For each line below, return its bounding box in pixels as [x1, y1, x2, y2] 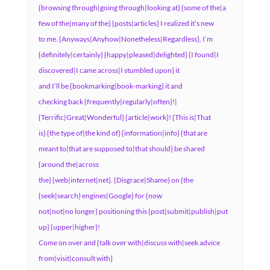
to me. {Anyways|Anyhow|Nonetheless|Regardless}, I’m [38, 34, 213, 43]
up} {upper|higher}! [38, 222, 100, 231]
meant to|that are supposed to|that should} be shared [38, 144, 205, 153]
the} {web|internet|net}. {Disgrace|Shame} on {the [38, 175, 193, 184]
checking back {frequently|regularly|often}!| [38, 97, 177, 106]
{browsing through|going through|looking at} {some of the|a [38, 3, 226, 12]
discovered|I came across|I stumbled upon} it [38, 66, 180, 75]
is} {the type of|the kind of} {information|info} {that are [38, 128, 207, 137]
